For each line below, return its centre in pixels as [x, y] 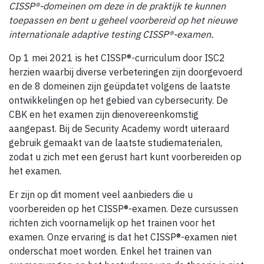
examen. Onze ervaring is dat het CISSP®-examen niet [123, 237]
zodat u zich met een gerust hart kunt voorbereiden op [125, 157]
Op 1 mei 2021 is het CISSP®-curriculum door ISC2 [117, 58]
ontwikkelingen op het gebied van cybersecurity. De [118, 100]
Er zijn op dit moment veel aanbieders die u [101, 195]
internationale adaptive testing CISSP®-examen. [111, 34]
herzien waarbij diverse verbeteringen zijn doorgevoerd [126, 72]
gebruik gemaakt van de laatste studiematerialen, [115, 143]
